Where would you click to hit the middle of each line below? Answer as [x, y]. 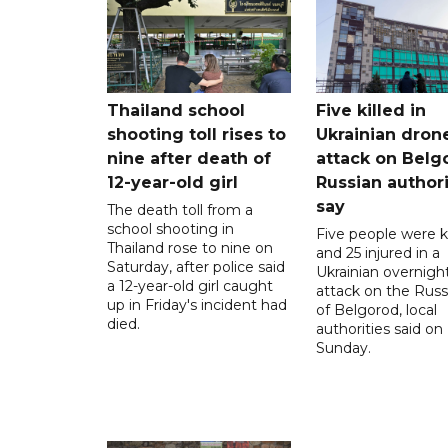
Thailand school [176, 111]
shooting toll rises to [196, 135]
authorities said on [379, 329]
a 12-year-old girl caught [190, 286]
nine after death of [189, 159]
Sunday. [343, 348]
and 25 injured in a [377, 253]
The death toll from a [180, 210]
